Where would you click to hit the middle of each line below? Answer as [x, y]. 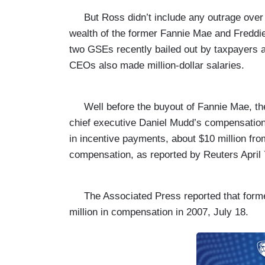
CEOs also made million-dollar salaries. [157, 65]
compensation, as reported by [136, 154]
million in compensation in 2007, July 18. [159, 212]
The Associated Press [127, 196]
